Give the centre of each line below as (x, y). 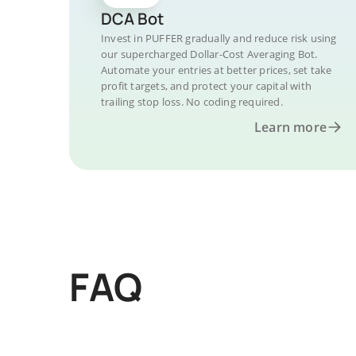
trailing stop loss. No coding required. (192, 102)
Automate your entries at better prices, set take (217, 70)
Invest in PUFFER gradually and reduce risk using (219, 38)
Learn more (290, 127)
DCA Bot (132, 19)
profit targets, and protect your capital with (206, 86)
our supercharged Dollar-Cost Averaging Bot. (209, 54)
